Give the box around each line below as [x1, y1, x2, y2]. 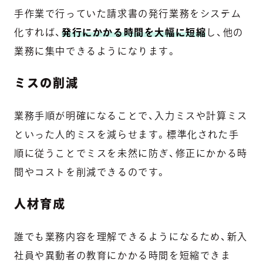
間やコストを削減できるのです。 [14, 167, 167, 177]
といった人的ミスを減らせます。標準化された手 [14, 130, 240, 140]
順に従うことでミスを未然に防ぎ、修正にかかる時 [14, 149, 248, 159]
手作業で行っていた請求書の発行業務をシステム [14, 9, 242, 19]
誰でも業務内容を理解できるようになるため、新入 [14, 232, 248, 242]
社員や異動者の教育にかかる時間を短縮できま [14, 251, 231, 261]
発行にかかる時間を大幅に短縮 [62, 28, 207, 38]
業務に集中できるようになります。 [14, 46, 177, 56]
